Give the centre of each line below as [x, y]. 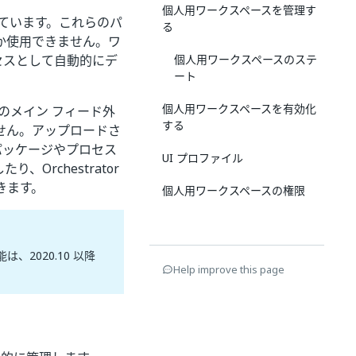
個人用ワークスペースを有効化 [239, 108]
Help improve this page [229, 269]
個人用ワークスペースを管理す [239, 10]
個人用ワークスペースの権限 [234, 190]
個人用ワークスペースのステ [246, 59]
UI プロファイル [203, 158]
